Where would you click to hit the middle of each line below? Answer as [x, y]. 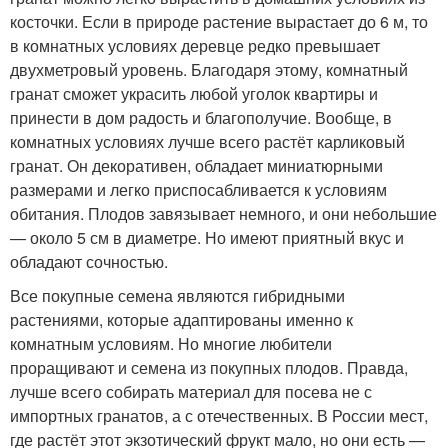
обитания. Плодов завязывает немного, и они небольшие [223, 213]
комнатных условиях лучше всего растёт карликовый [207, 141]
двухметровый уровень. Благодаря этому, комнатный [209, 69]
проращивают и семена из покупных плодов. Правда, [209, 367]
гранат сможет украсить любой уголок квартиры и [194, 93]
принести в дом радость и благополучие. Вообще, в [201, 117]
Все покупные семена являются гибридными [177, 295]
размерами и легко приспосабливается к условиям [198, 189]
